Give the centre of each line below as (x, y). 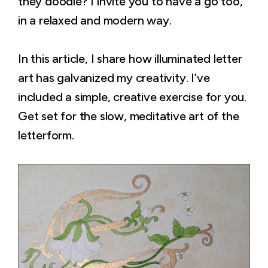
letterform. (46, 135)
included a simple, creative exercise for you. (132, 97)
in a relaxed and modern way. (95, 20)
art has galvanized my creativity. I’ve (114, 78)
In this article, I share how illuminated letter (130, 59)
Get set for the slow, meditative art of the (129, 116)
